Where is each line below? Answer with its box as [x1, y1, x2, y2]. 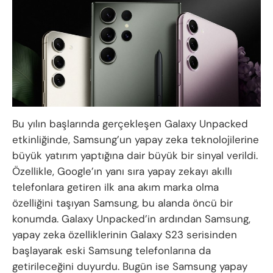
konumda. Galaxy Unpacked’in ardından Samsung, [12, 211, 250, 225]
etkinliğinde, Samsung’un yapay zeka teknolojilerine [12, 132, 259, 146]
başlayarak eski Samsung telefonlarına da [12, 243, 211, 257]
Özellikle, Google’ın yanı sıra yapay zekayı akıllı [12, 164, 232, 178]
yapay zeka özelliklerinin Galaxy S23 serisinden [12, 227, 237, 241]
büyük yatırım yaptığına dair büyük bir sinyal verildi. [12, 148, 258, 162]
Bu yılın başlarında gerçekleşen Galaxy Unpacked [12, 116, 248, 130]
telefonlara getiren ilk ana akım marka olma [12, 180, 219, 194]
